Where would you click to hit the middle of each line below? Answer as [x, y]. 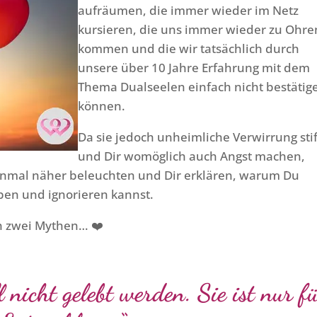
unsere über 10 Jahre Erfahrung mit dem [194, 68]
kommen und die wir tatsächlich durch [189, 49]
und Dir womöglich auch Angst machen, [192, 156]
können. [102, 106]
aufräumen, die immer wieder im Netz [189, 11]
